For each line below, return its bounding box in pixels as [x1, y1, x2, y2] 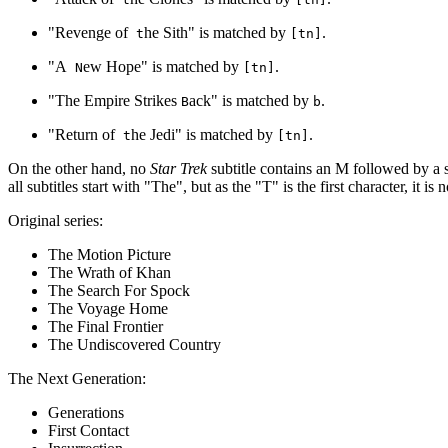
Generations [48, 404, 124, 422]
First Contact [48, 422, 129, 440]
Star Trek [150, 160, 207, 178]
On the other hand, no [8, 160, 150, 178]
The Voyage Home [48, 300, 168, 318]
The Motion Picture [48, 246, 171, 264]
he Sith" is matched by [144, 24, 290, 42]
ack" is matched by [189, 92, 313, 110]
